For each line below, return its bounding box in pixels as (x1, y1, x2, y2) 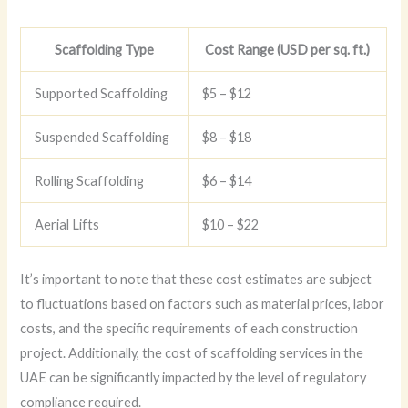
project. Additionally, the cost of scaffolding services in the (20, 344, 364, 361)
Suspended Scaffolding (35, 129, 170, 146)
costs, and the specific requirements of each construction (20, 320, 359, 336)
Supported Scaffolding (35, 86, 168, 102)
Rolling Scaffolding (35, 173, 145, 189)
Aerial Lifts (35, 217, 100, 233)
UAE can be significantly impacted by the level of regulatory (20, 369, 367, 385)
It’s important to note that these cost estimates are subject (20, 270, 372, 287)
